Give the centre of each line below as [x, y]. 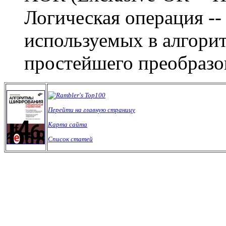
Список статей [70, 139]
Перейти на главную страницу [92, 110]
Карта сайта [68, 124]
